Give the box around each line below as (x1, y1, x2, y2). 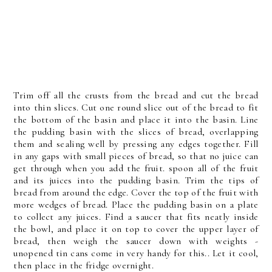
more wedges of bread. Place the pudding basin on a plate (13, 199, 259, 211)
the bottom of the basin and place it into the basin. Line (13, 114, 259, 126)
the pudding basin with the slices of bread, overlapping (13, 126, 259, 138)
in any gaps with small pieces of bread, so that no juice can (13, 150, 259, 162)
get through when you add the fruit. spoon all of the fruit (13, 162, 259, 174)
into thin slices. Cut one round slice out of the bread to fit (13, 101, 259, 114)
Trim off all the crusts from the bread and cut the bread (13, 89, 259, 101)
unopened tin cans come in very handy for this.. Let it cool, (13, 247, 259, 259)
